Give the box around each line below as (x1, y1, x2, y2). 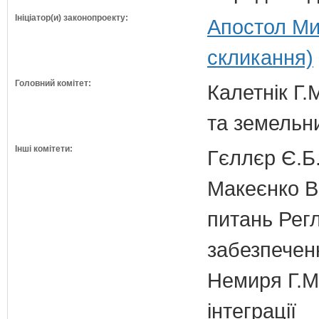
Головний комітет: (15, 78, 91, 88)
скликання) (207, 46, 313, 69)
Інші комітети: (15, 144, 73, 154)
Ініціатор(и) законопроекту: (15, 13, 128, 23)
